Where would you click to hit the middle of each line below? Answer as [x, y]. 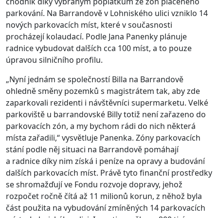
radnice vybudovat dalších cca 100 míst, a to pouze [99, 48]
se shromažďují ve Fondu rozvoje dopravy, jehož [94, 185]
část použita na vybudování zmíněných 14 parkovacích [106, 208]
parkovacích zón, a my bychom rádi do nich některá [101, 126]
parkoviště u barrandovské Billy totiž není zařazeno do [106, 115]
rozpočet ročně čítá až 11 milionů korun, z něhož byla [104, 196]
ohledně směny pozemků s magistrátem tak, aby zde [103, 91]
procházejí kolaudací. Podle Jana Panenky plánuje [96, 37]
